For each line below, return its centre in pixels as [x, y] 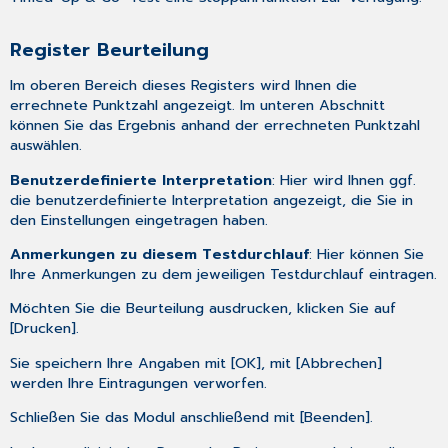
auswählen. [46, 145]
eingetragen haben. [199, 219]
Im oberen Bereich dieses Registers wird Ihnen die [184, 85]
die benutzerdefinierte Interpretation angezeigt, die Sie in [212, 199]
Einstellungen [86, 219]
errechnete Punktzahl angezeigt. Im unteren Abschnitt [198, 105]
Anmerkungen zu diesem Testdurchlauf [160, 254]
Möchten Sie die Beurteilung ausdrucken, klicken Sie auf [203, 308]
